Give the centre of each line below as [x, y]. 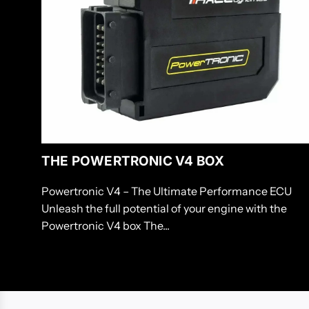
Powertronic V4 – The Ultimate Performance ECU [167, 191]
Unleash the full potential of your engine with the [164, 208]
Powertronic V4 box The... [106, 225]
